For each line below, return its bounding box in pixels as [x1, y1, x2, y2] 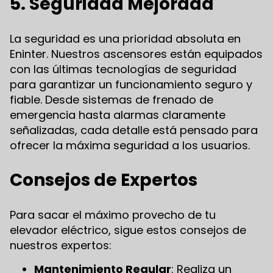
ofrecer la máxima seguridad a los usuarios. [10, 137, 250, 153]
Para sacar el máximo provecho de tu [10, 207, 216, 222]
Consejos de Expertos [10, 168, 197, 192]
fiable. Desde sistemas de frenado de [10, 91, 213, 107]
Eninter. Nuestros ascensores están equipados [10, 46, 263, 62]
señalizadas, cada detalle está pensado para [10, 122, 258, 138]
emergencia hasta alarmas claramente [10, 107, 225, 122]
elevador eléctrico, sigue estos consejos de [10, 222, 246, 238]
